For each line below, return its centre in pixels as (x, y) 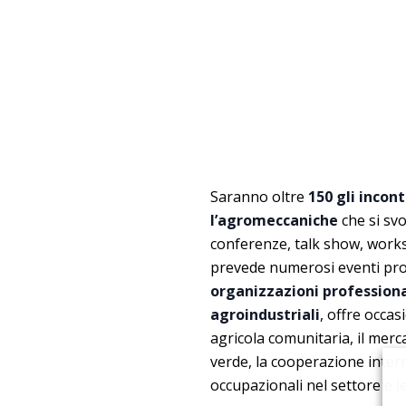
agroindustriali (265, 314)
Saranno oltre (257, 196)
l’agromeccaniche (274, 220)
